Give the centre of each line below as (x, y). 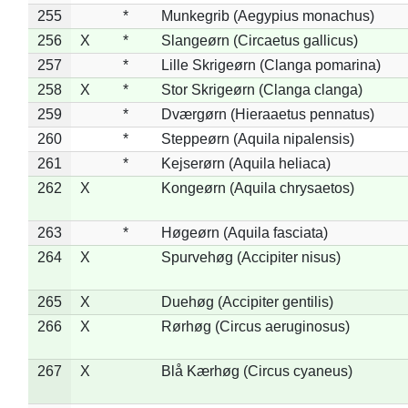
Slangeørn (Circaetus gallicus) (259, 40)
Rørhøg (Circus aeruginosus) (255, 326)
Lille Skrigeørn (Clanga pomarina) (270, 65)
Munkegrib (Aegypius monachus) (267, 15)
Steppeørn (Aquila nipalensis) (257, 138)
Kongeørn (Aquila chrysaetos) (257, 188)
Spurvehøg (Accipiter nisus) (250, 257)
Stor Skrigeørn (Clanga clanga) (261, 89)
